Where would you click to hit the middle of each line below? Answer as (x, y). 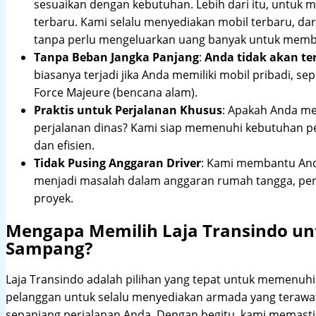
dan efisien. (64, 145)
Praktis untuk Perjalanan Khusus (128, 110)
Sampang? (49, 248)
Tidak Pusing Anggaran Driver (117, 163)
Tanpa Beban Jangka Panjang (116, 57)
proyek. (54, 198)
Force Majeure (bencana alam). (116, 92)
